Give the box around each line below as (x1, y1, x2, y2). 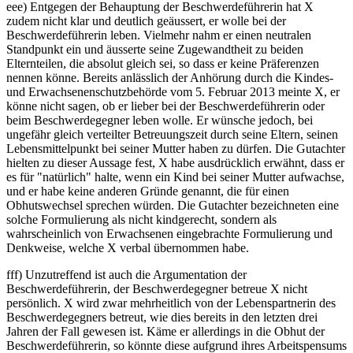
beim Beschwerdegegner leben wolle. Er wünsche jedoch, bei (6, 113, 313, 128)
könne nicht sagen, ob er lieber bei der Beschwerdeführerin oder (6, 99, 325, 113)
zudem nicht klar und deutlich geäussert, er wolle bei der (6, 14, 286, 28)
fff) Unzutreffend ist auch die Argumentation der (6, 268, 247, 282)
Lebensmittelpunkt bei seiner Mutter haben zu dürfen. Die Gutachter (6, 142, 345, 156)
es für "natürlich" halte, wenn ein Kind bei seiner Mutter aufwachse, (6, 170, 344, 184)
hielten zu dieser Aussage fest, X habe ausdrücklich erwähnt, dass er (6, 156, 344, 170)
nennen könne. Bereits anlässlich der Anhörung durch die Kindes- (6, 71, 333, 85)
